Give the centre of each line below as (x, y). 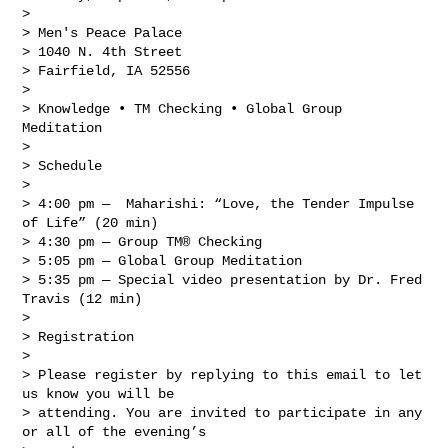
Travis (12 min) (82, 298)
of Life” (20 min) (90, 222)
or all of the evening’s (118, 431)
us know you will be (102, 393)
